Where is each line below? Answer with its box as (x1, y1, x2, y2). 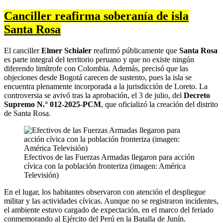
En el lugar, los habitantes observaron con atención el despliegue (4, 188, 206, 197)
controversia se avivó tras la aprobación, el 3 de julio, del (4, 91, 184, 100)
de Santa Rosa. (4, 109, 51, 118)
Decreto (184, 91, 210, 100)
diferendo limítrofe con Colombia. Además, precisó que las (4, 64, 188, 73)
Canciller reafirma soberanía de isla (4, 9, 189, 23)
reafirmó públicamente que (92, 46, 179, 55)
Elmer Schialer (41, 46, 92, 55)
